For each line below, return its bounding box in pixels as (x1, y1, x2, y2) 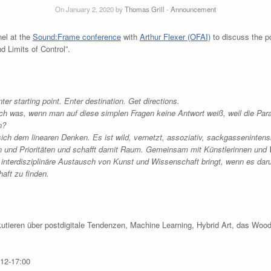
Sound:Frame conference (32, 31, 121, 43)
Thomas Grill (125, 4, 165, 15)
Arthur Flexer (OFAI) (139, 31, 211, 43)
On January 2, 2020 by (55, 4, 125, 15)
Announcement (171, 4, 216, 15)
